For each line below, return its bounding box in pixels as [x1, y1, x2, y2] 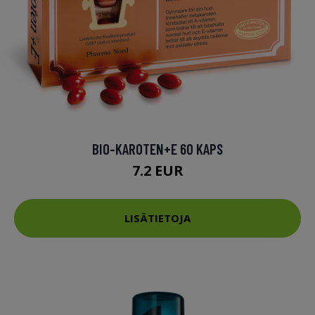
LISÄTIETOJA [124, 211, 191, 226]
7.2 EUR [131, 160, 184, 180]
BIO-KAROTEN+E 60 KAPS [92, 139, 223, 157]
